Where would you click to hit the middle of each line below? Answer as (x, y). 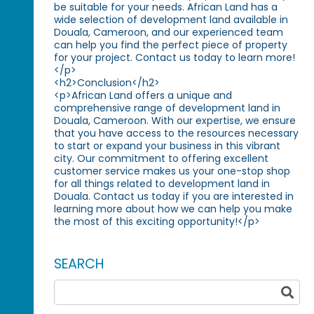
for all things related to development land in (162, 184)
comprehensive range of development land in (168, 108)
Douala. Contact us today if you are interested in (174, 197)
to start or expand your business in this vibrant (168, 146)
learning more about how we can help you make (173, 209)
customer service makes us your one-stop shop (172, 171)
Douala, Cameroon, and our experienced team (169, 33)
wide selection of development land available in (171, 20)
